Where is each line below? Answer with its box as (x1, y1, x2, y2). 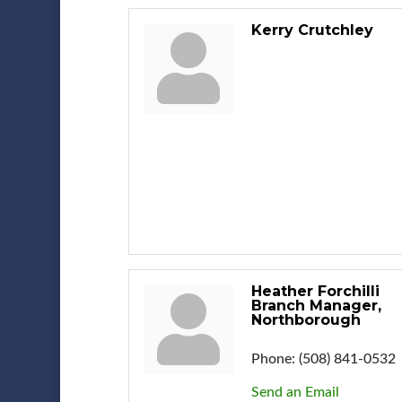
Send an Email (250, 384, 339, 399)
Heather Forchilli (250, 282, 380, 300)
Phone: (250, 351, 295, 366)
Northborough (250, 310, 361, 328)
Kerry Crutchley (250, 21, 373, 39)
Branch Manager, (250, 296, 381, 314)
